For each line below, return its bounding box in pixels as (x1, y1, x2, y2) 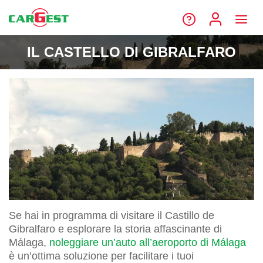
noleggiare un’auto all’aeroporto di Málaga (49, 236, 246, 248)
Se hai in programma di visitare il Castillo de (9, 209, 214, 221)
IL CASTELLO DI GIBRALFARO (27, 44, 236, 60)
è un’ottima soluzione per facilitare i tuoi (9, 249, 194, 262)
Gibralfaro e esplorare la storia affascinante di (9, 222, 222, 235)
